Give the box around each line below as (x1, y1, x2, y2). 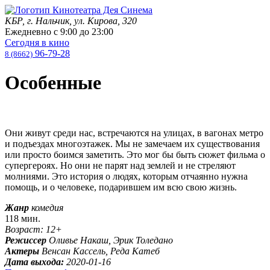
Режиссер (5, 234, 46, 245)
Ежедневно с (5, 27, 60, 37)
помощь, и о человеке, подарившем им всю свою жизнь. (5, 181, 237, 192)
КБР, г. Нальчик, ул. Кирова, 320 (5, 16, 137, 26)
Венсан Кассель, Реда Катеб (42, 245, 160, 256)
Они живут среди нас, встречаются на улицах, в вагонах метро (5, 127, 263, 138)
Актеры (5, 245, 39, 256)
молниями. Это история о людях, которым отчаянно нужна (5, 171, 248, 181)
